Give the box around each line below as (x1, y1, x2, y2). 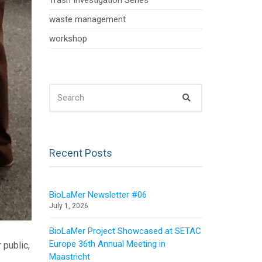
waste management (49, 14, 126, 25)
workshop (49, 33, 87, 44)
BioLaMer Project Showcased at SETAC (49, 226, 201, 237)
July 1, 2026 (49, 202, 88, 211)
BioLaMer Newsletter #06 (49, 189, 147, 201)
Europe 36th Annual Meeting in (49, 239, 166, 250)
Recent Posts (49, 147, 112, 160)
